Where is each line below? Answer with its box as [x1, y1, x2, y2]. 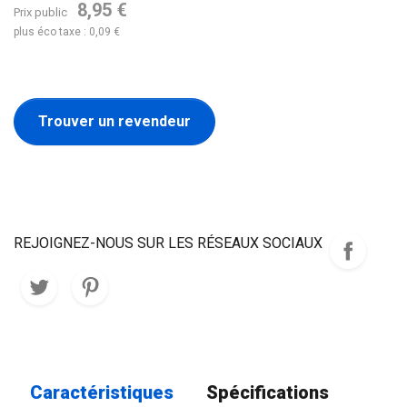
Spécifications [206, 382, 329, 403]
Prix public [14, 5, 70, 19]
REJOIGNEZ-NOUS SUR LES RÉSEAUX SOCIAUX [14, 234, 323, 252]
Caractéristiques [30, 382, 174, 403]
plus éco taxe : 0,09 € [14, 25, 120, 38]
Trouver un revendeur [38, 113, 191, 130]
